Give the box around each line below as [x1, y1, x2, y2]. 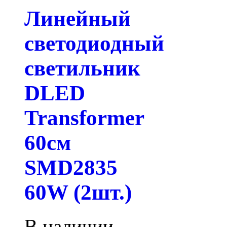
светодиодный [24, 31, 164, 55]
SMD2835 [24, 155, 118, 179]
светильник [24, 56, 140, 80]
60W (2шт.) [24, 180, 132, 204]
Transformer [24, 105, 144, 130]
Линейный [24, 6, 131, 30]
